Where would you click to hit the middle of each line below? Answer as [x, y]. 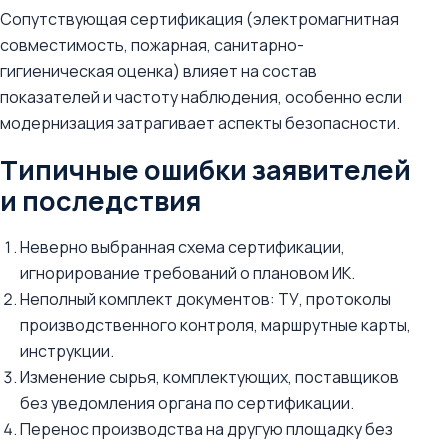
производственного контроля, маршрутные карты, [215, 325]
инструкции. [67, 351]
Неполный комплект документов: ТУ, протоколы [205, 299]
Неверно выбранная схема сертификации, [182, 247]
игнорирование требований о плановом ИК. [187, 273]
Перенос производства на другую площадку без [206, 429]
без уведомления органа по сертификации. [187, 403]
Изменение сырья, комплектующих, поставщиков [209, 377]
